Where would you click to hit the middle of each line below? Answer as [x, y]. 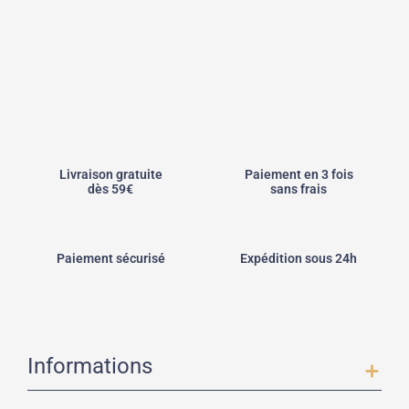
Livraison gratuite [110, 175]
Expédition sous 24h [299, 259]
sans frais [299, 189]
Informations [90, 367]
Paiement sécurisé [110, 259]
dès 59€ [110, 189]
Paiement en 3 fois [299, 175]
